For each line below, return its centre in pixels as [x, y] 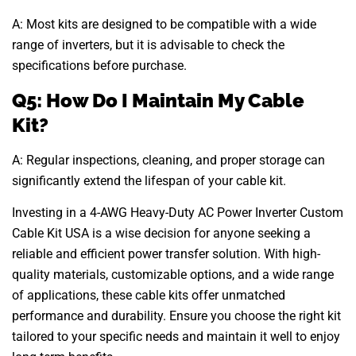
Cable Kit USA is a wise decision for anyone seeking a [161, 233]
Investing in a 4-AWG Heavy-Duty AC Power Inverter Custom [178, 212]
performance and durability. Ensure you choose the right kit [176, 315]
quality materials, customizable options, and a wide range [173, 274]
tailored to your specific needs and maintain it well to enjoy [176, 336]
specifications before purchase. [99, 66]
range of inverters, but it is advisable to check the [148, 45]
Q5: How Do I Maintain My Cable [158, 100]
